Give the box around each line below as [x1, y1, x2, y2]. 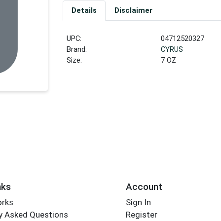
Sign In [125, 197, 151, 208]
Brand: [67, 45, 87, 54]
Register [125, 210, 157, 220]
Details [71, 6, 97, 15]
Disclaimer [114, 6, 152, 15]
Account [125, 181, 162, 192]
